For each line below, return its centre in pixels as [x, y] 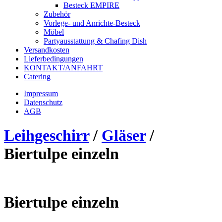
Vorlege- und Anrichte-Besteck [92, 23]
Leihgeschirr [47, 135]
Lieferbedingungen [54, 58]
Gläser [124, 135]
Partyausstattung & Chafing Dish [95, 41]
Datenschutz [43, 102]
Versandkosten [47, 50]
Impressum [41, 93]
